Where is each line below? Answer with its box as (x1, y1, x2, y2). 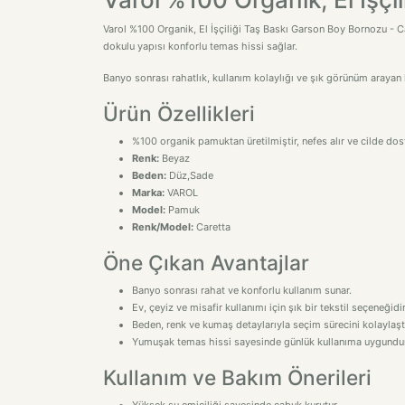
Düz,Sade (166, 169, 213, 182)
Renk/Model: (132, 221, 193, 233)
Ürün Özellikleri (103, 101, 255, 126)
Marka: (132, 186, 165, 199)
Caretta (193, 221, 231, 233)
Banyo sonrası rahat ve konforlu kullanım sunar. (132, 284, 352, 297)
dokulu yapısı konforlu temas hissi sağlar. (103, 40, 297, 52)
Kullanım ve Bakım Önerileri (103, 365, 372, 390)
